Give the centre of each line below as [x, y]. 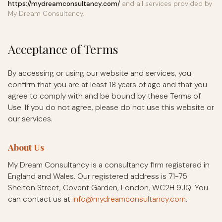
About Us [26, 147]
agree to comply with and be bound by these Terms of [104, 96]
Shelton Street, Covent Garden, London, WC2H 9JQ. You [108, 188]
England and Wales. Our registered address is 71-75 [98, 176]
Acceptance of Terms [63, 49]
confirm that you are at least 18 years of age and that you [108, 84]
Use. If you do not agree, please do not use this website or [111, 107]
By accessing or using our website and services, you [100, 73]
